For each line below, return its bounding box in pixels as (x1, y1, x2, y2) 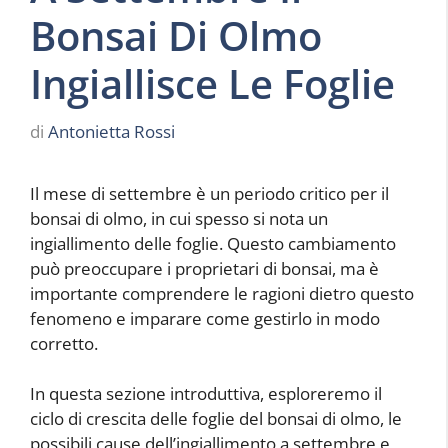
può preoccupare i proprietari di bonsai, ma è (30, 256, 379, 280)
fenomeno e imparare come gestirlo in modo (30, 306, 380, 330)
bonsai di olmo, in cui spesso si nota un (30, 206, 328, 230)
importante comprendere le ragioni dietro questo (30, 281, 414, 305)
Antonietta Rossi (48, 119, 175, 143)
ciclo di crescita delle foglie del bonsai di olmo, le (30, 407, 402, 431)
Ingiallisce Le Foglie (30, 56, 395, 112)
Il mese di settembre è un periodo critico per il (30, 181, 389, 205)
